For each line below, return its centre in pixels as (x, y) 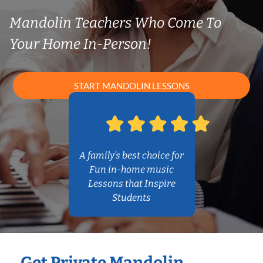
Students (131, 198)
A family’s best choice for (131, 156)
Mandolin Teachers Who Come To (115, 23)
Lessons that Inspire (131, 184)
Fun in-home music (131, 170)
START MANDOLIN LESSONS (131, 86)
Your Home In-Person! (80, 44)
